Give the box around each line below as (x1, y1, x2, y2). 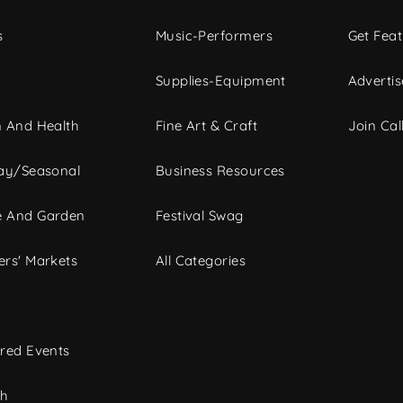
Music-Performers (155, 27, 273, 45)
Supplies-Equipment (155, 72, 286, 90)
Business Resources (155, 162, 285, 180)
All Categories (155, 252, 246, 270)
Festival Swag (155, 207, 244, 225)
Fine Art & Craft (155, 117, 257, 135)
